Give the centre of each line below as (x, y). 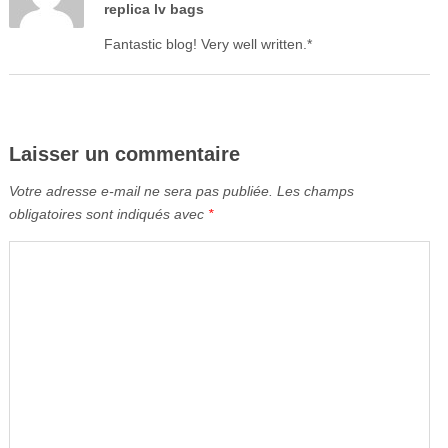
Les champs (315, 191)
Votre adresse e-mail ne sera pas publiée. (140, 191)
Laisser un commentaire (124, 154)
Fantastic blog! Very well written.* (207, 44)
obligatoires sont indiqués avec (108, 214)
